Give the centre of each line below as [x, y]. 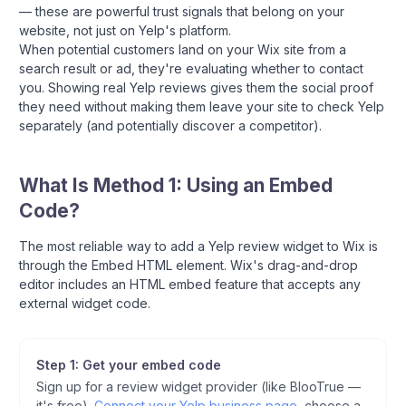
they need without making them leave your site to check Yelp [202, 106]
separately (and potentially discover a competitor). [170, 126]
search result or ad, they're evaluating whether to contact [191, 68]
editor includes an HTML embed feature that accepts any [190, 284]
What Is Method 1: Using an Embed [176, 185]
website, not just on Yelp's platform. [125, 30]
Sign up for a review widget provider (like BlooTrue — [198, 387]
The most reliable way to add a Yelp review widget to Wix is [198, 246]
